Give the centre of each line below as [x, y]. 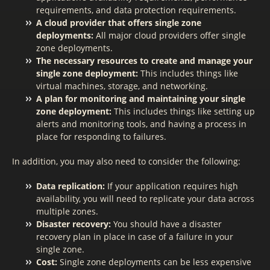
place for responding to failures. [101, 137]
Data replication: [71, 186]
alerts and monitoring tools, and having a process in [141, 124]
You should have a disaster [166, 224]
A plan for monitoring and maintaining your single [141, 99]
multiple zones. [67, 211]
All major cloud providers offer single [170, 35]
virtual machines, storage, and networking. [122, 86]
